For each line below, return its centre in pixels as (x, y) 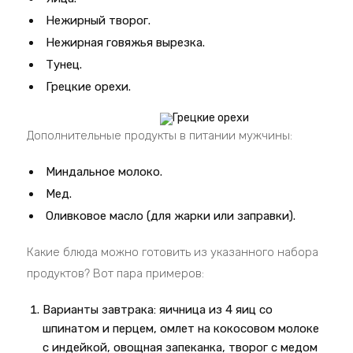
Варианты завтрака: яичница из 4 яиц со (158, 310)
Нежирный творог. (98, 20)
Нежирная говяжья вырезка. (126, 43)
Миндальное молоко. (104, 172)
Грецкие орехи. (89, 87)
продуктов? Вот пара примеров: (116, 273)
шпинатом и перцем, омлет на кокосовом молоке (181, 329)
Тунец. (64, 65)
